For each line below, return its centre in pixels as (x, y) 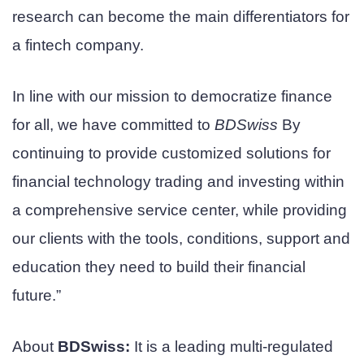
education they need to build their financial (159, 266)
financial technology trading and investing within (178, 181)
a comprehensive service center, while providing (180, 210)
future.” (37, 295)
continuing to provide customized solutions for (171, 153)
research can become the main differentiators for (181, 17)
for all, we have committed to (113, 124)
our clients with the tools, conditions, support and (181, 238)
